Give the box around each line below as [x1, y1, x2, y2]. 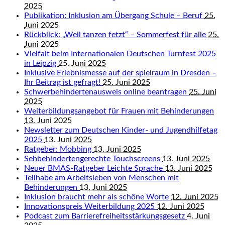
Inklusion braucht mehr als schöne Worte [24, 193, 171, 201]
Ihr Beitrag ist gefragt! [24, 78, 102, 86]
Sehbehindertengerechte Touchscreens [24, 155, 162, 163]
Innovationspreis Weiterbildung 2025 [24, 202, 157, 210]
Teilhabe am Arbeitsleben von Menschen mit [24, 174, 179, 182]
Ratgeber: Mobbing [24, 145, 93, 153]
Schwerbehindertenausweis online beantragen [24, 88, 189, 96]
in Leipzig [24, 59, 58, 67]
